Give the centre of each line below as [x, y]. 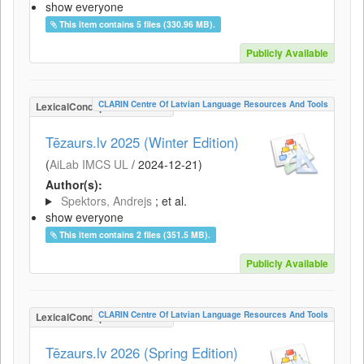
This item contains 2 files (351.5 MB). [135, 234]
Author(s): [74, 184]
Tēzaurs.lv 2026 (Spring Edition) [142, 353]
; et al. [171, 201]
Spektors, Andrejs [106, 201]
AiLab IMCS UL [89, 164]
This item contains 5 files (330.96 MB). [138, 24]
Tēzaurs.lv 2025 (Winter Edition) [142, 142]
